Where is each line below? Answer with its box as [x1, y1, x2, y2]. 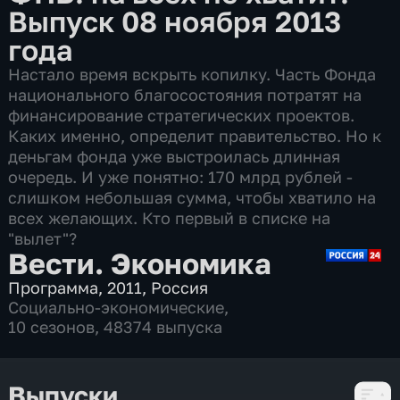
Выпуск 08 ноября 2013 [8, 3, 342, 38]
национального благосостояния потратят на [8, 84, 362, 104]
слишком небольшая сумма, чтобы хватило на [8, 187, 377, 207]
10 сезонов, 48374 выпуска [8, 316, 223, 337]
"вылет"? [8, 228, 78, 248]
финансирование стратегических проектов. [8, 104, 355, 125]
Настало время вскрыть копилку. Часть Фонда [8, 63, 377, 84]
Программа [8, 277, 99, 297]
